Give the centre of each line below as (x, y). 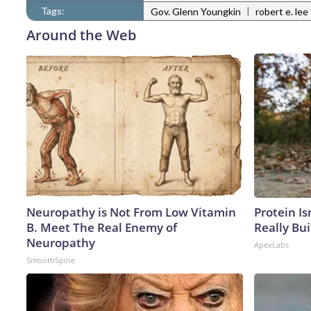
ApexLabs (271, 244)
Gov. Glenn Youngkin (196, 12)
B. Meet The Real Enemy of (102, 227)
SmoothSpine (51, 260)
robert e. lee (282, 12)
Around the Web (81, 35)
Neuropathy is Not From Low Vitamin (131, 212)
